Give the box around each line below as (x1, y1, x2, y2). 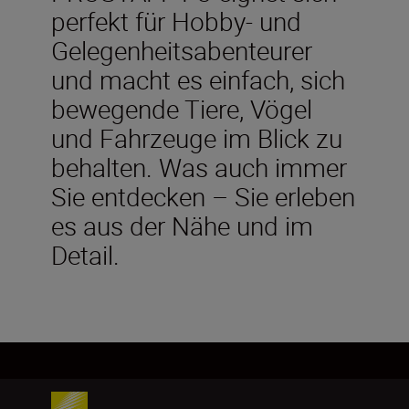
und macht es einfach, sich (51, 61, 345, 97)
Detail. (51, 236, 120, 272)
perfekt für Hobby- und (51, 3, 301, 38)
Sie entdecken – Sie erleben (51, 178, 355, 214)
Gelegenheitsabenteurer (51, 32, 312, 68)
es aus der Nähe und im (51, 207, 313, 243)
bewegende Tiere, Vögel (51, 90, 312, 126)
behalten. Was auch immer (51, 149, 347, 184)
